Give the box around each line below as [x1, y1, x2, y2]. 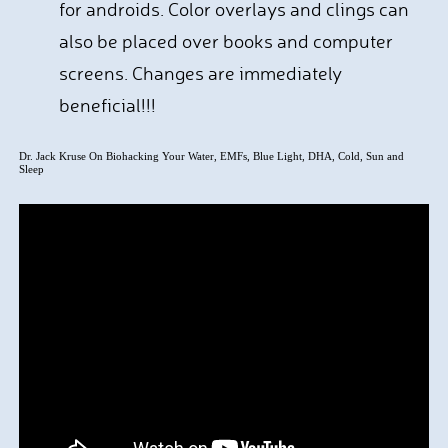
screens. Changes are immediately [58, 61, 342, 85]
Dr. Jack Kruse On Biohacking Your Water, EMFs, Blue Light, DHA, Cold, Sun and [18, 150, 404, 162]
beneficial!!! [58, 93, 160, 117]
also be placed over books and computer [58, 29, 393, 53]
